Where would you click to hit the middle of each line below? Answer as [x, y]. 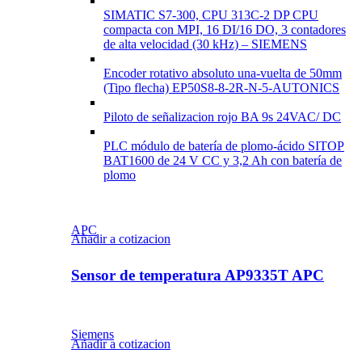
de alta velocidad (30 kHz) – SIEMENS [205, 44]
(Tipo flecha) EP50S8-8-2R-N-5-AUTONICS [221, 87]
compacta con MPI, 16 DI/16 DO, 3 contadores [225, 29]
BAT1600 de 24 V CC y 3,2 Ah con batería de [223, 160]
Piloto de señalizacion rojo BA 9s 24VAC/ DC [222, 116]
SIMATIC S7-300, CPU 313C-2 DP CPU [211, 15]
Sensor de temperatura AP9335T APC [198, 276]
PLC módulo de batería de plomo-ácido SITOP [224, 145]
